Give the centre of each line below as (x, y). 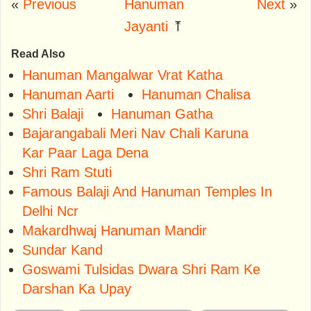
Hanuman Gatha (162, 114)
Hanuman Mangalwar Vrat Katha (123, 75)
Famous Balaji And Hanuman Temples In (147, 191)
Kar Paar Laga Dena (85, 152)
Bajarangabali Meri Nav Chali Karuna (135, 133)
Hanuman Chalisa (196, 94)
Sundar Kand (62, 250)
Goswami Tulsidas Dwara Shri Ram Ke (141, 269)
